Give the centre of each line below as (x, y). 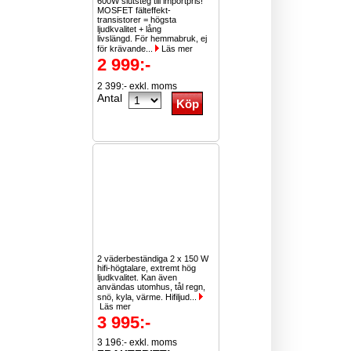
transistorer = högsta (137, 20)
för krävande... (127, 49)
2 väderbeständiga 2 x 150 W (153, 259)
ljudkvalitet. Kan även (138, 277)
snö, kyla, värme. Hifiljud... (148, 297)
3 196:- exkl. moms (138, 342)
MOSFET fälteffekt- (134, 10)
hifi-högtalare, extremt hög (147, 268)
